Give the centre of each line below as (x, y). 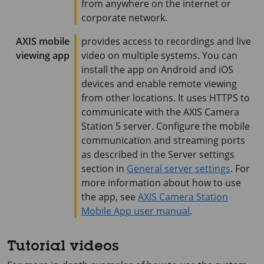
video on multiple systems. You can (159, 55)
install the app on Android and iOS (157, 70)
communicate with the (132, 112)
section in (104, 169)
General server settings (179, 169)
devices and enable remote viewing (159, 84)
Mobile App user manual (136, 211)
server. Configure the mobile (185, 126)
